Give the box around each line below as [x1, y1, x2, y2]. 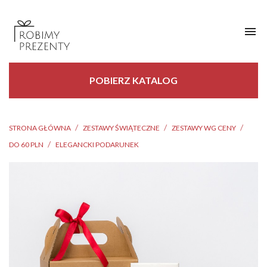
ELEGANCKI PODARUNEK [55, 139, 139, 149]
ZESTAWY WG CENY [172, 123, 236, 132]
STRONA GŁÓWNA [9, 123, 71, 132]
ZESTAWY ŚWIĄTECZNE [83, 123, 160, 132]
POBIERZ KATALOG [89, 74, 178, 86]
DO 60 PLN [9, 139, 44, 149]
